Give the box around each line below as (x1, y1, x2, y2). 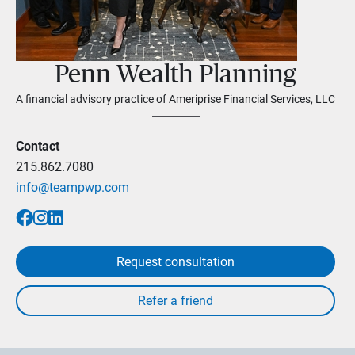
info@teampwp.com (16, 180, 129, 195)
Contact (16, 139, 59, 154)
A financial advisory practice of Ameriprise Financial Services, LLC (16, 93, 335, 105)
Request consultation (116, 254, 235, 269)
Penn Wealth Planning (55, 62, 296, 87)
